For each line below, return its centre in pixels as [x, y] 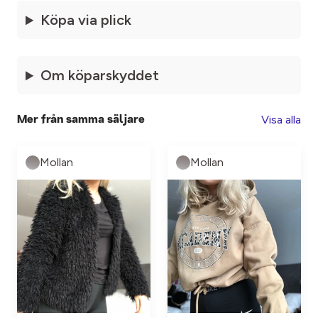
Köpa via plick [86, 20]
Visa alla [281, 120]
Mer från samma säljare [81, 120]
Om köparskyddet [100, 76]
